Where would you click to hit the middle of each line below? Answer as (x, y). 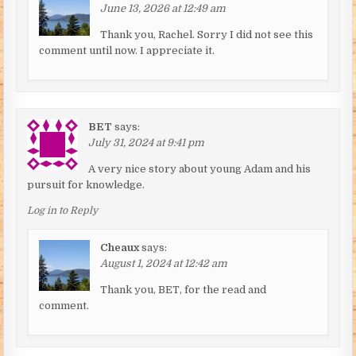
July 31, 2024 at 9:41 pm (147, 142)
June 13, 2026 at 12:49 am (163, 8)
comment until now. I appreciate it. (127, 50)
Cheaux (120, 247)
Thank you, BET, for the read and (184, 289)
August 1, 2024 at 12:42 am (164, 263)
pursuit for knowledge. (86, 184)
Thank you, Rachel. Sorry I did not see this (207, 34)
